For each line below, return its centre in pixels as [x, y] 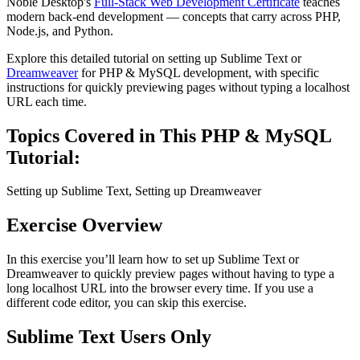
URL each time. [47, 101]
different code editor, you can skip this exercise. [127, 303]
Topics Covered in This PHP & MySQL [169, 135]
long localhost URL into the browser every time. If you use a [160, 288]
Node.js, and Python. [60, 31]
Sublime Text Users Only [109, 337]
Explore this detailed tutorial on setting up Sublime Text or [154, 58]
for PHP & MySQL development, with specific [198, 72]
